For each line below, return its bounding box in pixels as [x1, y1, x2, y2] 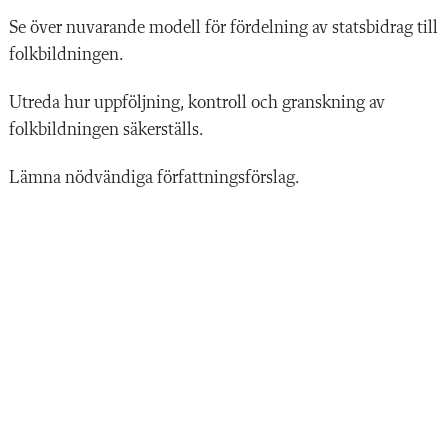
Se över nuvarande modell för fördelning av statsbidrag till [9, 18, 438, 37]
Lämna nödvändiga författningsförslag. [9, 168, 300, 187]
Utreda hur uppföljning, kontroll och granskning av [9, 93, 385, 112]
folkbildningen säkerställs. [9, 120, 207, 139]
